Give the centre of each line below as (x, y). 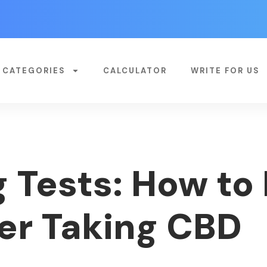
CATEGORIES (34, 71)
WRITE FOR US (225, 71)
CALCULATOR (135, 71)
